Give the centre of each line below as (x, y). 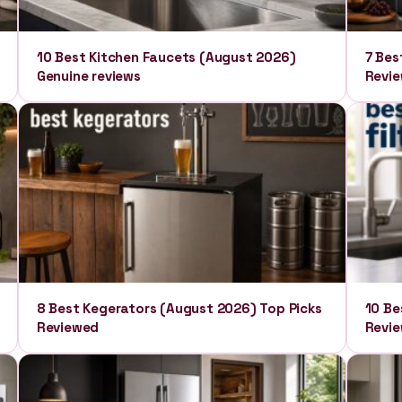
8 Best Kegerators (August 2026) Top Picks (179, 308)
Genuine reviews (88, 76)
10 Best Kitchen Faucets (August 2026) (166, 57)
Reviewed (68, 327)
